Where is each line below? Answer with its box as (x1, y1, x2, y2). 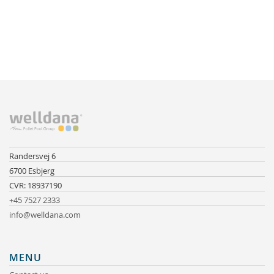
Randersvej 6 (9, 150, 56, 161)
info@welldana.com (9, 209, 81, 220)
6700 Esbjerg (9, 165, 54, 176)
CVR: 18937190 (9, 179, 62, 191)
